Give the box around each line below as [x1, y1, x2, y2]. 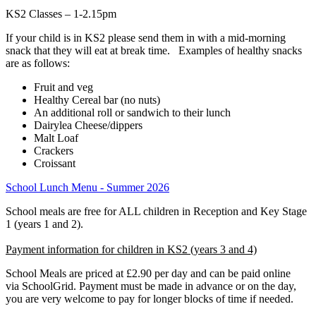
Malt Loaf [34, 131, 78, 144]
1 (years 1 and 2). [6, 217, 83, 230]
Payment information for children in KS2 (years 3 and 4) [6, 243, 257, 255]
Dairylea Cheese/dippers [34, 119, 142, 131]
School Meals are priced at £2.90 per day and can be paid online [6, 267, 291, 279]
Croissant [34, 157, 75, 169]
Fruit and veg [34, 80, 93, 93]
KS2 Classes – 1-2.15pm [6, 7, 116, 20]
